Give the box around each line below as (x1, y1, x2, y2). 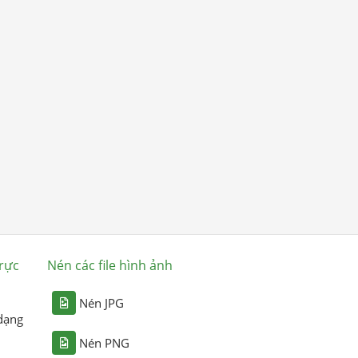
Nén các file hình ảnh (47, 256, 173, 274)
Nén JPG (79, 294, 125, 311)
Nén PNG (79, 334, 130, 351)
